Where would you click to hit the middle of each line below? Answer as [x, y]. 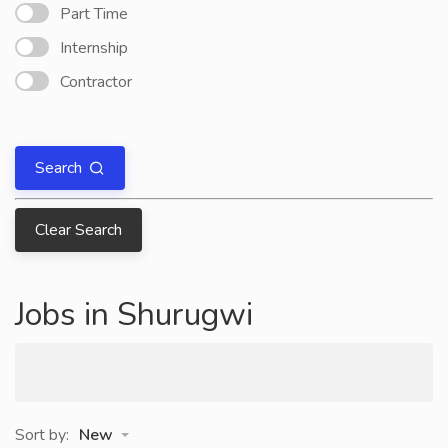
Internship [94, 48]
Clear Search [78, 230]
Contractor [96, 82]
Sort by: [42, 435]
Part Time [94, 14]
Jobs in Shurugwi [134, 314]
